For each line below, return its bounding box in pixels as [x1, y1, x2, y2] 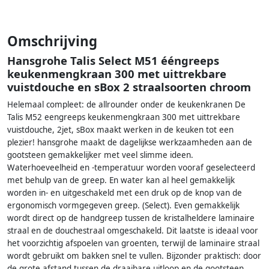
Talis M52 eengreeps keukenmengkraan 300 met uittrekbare [7, 112, 240, 123]
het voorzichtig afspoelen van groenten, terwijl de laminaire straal [7, 238, 259, 249]
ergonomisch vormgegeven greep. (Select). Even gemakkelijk [7, 200, 240, 211]
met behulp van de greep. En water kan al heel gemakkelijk [7, 175, 235, 186]
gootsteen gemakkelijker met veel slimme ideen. [7, 150, 193, 161]
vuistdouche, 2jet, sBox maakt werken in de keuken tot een [7, 124, 234, 136]
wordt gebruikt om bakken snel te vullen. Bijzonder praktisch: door [7, 250, 261, 262]
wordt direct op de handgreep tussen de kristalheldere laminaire [7, 213, 255, 224]
